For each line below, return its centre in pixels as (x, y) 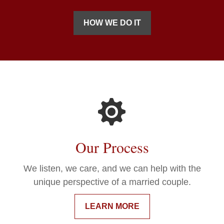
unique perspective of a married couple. (112, 182)
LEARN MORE (112, 206)
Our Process (112, 147)
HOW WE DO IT (112, 23)
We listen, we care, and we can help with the (112, 169)
